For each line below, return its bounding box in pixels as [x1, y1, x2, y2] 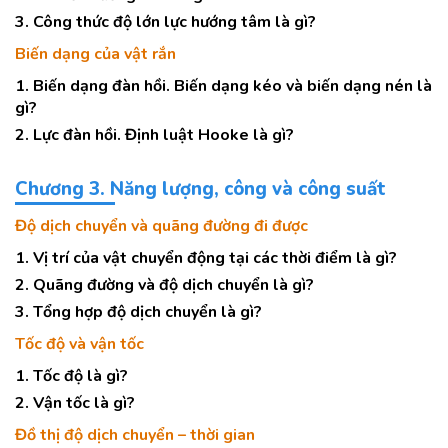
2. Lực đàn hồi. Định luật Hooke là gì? [15, 124, 294, 146]
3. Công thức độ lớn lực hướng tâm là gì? [15, 11, 316, 33]
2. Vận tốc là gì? [15, 392, 135, 414]
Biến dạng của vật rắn [15, 43, 176, 65]
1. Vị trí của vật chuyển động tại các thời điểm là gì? [15, 247, 397, 269]
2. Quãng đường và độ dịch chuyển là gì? [15, 274, 314, 296]
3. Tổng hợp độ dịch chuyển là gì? [15, 301, 262, 323]
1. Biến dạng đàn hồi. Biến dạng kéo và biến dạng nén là [15, 75, 432, 97]
